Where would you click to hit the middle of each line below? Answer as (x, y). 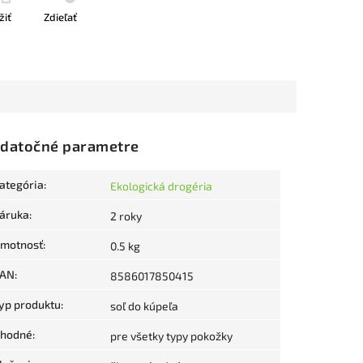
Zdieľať (60, 17)
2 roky (126, 216)
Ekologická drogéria (161, 186)
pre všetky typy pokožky (171, 336)
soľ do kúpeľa (144, 306)
